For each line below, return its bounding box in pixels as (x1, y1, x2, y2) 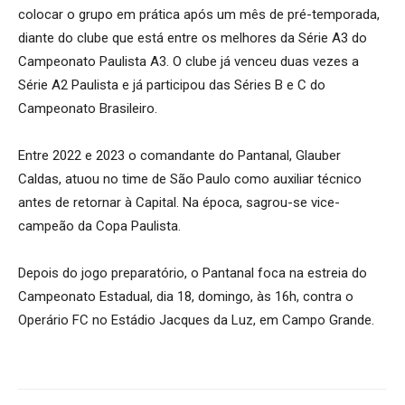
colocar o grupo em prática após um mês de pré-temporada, (18, 5, 380, 23)
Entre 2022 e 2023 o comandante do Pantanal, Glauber (18, 146, 341, 164)
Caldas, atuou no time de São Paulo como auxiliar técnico (18, 170, 362, 187)
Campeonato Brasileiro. (18, 99, 157, 117)
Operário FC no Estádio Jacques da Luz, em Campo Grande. (18, 311, 374, 328)
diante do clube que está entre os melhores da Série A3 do (18, 29, 367, 46)
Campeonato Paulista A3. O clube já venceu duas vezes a (18, 52, 359, 70)
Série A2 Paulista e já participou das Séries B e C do (18, 76, 325, 93)
